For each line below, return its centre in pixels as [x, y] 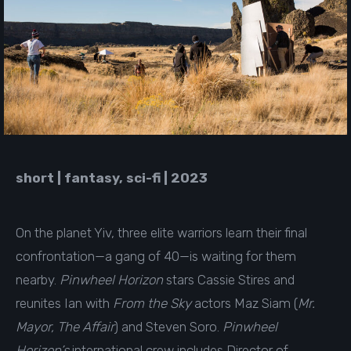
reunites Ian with [64, 303]
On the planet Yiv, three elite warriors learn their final [161, 232]
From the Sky [152, 303]
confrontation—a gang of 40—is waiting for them [156, 256]
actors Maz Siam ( [244, 303]
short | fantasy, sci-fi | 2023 [113, 177]
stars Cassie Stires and [229, 279]
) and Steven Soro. [168, 326]
